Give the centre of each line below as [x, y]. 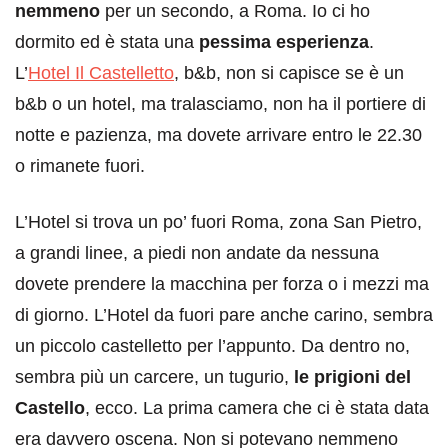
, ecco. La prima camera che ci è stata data [257, 408]
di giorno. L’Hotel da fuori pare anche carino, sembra [224, 315]
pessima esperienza [284, 42]
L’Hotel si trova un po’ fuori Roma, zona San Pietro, [218, 222]
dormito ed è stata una [107, 42]
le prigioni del [352, 377]
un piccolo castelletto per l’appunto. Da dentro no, [212, 346]
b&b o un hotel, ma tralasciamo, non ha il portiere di [220, 104]
